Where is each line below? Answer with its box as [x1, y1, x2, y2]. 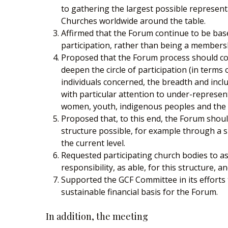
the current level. [61, 137, 126, 149]
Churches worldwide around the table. [61, 15, 206, 26]
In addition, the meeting [46, 210, 149, 222]
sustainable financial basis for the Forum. [61, 186, 218, 197]
